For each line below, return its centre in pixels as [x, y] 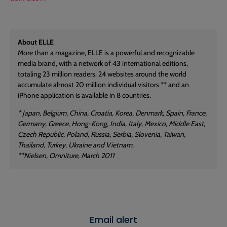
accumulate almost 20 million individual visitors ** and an [103, 85]
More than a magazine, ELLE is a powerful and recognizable [106, 53]
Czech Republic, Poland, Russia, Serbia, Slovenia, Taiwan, [102, 134]
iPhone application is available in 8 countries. [84, 95]
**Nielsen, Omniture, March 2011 [66, 156]
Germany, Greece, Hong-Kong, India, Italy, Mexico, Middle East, [111, 124]
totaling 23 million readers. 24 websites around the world [102, 74]
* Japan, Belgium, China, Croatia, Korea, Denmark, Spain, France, [112, 113]
